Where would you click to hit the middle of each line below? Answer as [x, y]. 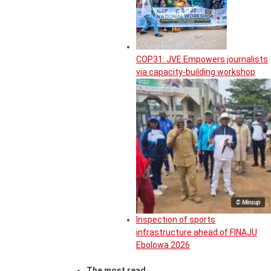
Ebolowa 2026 [163, 245]
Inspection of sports [176, 220]
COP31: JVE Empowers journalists [202, 60]
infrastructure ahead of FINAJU [197, 233]
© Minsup [248, 203]
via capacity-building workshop [196, 72]
